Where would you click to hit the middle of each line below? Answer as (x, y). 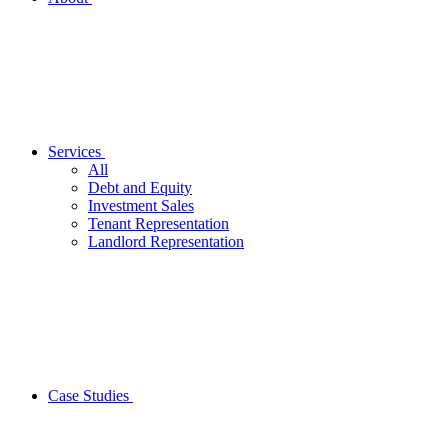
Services (74, 152)
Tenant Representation (158, 224)
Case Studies (90, 396)
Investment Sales (141, 206)
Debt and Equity (140, 188)
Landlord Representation (166, 242)
